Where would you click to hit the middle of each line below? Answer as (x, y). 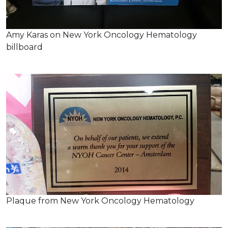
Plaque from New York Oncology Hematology (100, 201)
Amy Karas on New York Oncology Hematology (102, 35)
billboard (24, 47)
